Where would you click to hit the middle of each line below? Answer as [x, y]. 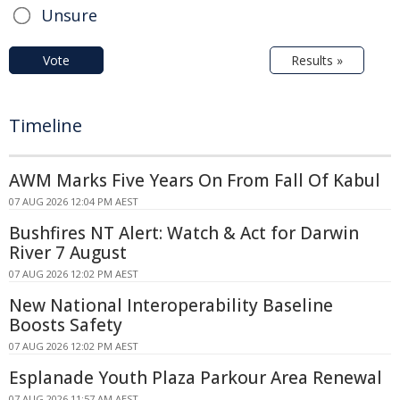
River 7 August [68, 252]
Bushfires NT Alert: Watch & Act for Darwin [184, 233]
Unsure [69, 15]
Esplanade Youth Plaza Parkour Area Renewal [196, 377]
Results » [317, 60]
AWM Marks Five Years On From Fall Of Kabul [195, 180]
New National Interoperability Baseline [171, 305]
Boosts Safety [66, 325]
